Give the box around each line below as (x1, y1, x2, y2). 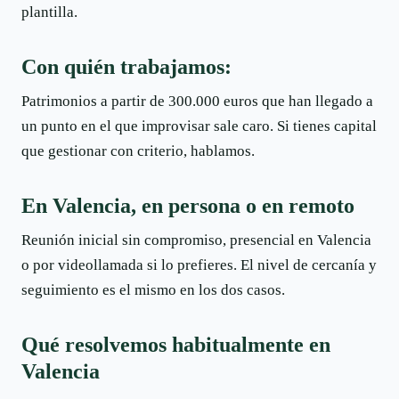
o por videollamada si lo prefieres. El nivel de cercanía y (21, 256, 377, 273)
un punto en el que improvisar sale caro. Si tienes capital (21, 117, 377, 134)
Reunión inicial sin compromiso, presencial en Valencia (21, 231, 371, 248)
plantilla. (21, 4, 77, 21)
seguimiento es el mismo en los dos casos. (21, 281, 285, 298)
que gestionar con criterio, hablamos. (21, 142, 255, 159)
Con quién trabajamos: (21, 55, 232, 79)
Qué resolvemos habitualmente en (21, 332, 330, 356)
